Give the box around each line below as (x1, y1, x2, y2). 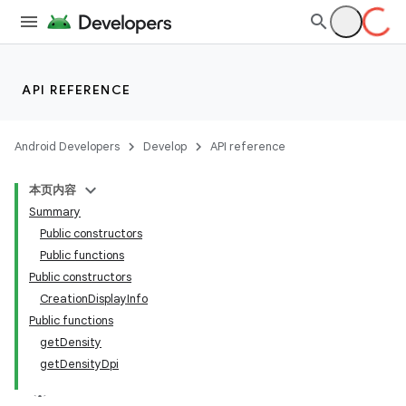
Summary (29, 204, 81, 219)
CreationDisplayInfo (40, 291, 148, 306)
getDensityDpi (40, 356, 119, 372)
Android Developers (14, 139, 120, 154)
